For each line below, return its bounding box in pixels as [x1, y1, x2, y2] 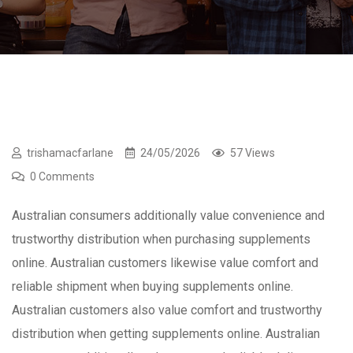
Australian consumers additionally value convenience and [12, 208, 325, 224]
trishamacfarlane [27, 147, 113, 160]
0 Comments [30, 170, 95, 184]
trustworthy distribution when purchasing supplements [12, 232, 310, 247]
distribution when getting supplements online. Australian [12, 326, 320, 342]
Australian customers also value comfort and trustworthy [12, 303, 322, 318]
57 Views [230, 147, 275, 160]
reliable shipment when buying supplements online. [12, 279, 293, 295]
